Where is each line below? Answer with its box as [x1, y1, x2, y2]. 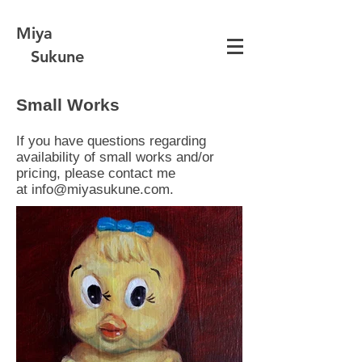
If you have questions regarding [16, 133, 206, 149]
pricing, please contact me [16, 166, 175, 181]
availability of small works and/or [16, 149, 214, 165]
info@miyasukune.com [32, 182, 170, 197]
